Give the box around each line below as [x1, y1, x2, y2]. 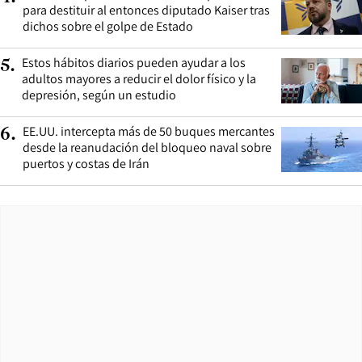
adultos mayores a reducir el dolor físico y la [22, 69, 256, 87]
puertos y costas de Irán [23, 154, 149, 172]
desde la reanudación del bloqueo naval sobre [23, 138, 271, 156]
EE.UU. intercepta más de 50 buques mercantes [23, 122, 275, 140]
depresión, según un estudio [22, 86, 176, 103]
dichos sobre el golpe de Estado [23, 17, 193, 35]
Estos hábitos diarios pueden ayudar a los [22, 53, 246, 71]
